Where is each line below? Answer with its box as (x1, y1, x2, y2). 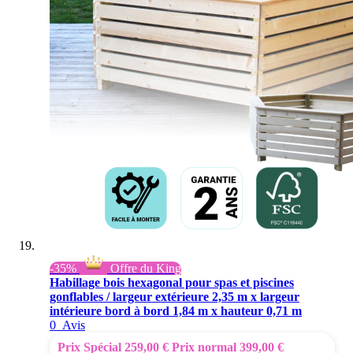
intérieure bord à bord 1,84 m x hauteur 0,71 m (50, 303, 302, 318)
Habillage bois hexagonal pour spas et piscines (50, 275, 294, 289)
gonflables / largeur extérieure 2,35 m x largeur (50, 289, 299, 303)
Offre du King (107, 261, 181, 275)
